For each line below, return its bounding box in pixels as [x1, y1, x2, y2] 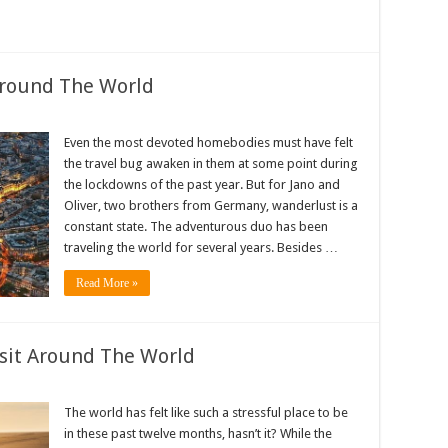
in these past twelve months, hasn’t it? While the [64, 426, 332, 441]
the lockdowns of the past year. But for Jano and [64, 177, 340, 192]
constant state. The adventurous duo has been [64, 219, 328, 234]
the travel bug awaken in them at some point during [64, 156, 358, 171]
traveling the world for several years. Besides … [64, 240, 338, 255]
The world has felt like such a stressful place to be [64, 405, 348, 420]
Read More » [76, 276, 138, 290]
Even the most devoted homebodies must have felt [64, 135, 353, 150]
